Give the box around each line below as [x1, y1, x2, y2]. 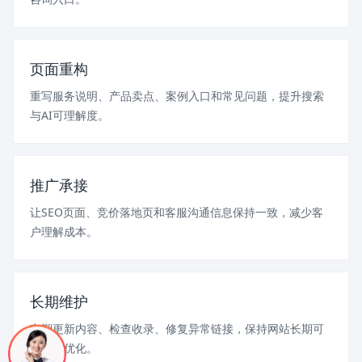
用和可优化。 [30, 340, 98, 356]
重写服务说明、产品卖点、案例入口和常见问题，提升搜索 [30, 88, 324, 104]
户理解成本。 [30, 224, 98, 240]
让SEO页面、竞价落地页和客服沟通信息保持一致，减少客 [30, 204, 323, 221]
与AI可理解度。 [30, 107, 109, 124]
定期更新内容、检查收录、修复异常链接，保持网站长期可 [30, 321, 324, 337]
